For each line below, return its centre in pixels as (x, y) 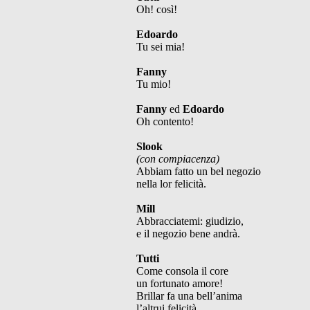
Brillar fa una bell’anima (189, 295)
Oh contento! (165, 121)
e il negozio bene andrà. (188, 233)
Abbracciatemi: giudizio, (190, 221)
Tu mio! (154, 84)
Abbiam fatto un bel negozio (199, 171)
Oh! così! (157, 9)
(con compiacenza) (178, 158)
